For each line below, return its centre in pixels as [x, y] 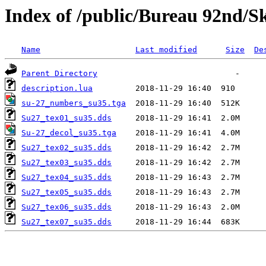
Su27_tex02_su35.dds [66, 148]
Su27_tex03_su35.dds [66, 163]
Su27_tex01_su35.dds [66, 118]
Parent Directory [59, 74]
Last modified [166, 50]
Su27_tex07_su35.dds [66, 222]
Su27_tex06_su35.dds [66, 207]
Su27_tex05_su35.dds [66, 192]
